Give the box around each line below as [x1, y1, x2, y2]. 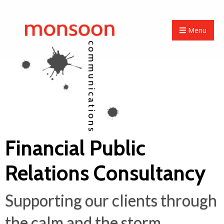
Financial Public [5, 135, 145, 161]
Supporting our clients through [5, 190, 217, 210]
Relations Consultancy [5, 160, 206, 186]
